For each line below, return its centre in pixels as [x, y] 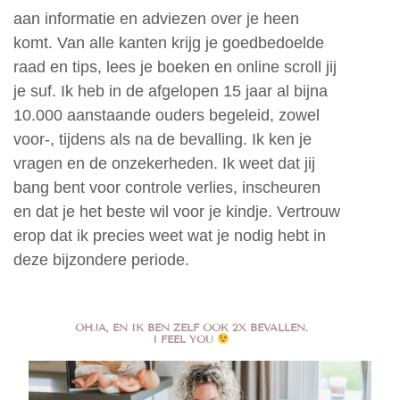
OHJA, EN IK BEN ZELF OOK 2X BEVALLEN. [191, 328]
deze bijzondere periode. [101, 260]
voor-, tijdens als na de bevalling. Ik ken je [162, 140]
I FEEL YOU [185, 339]
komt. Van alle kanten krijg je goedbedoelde [169, 43]
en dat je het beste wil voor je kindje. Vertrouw [177, 212]
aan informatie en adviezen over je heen [156, 19]
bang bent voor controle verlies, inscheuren [167, 188]
